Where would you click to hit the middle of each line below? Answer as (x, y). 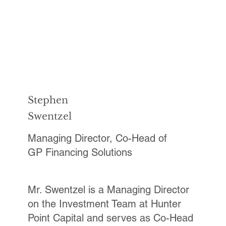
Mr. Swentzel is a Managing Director (108, 190)
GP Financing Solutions (80, 153)
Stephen (48, 100)
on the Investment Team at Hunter (104, 204)
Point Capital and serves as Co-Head (110, 218)
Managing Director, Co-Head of (97, 138)
